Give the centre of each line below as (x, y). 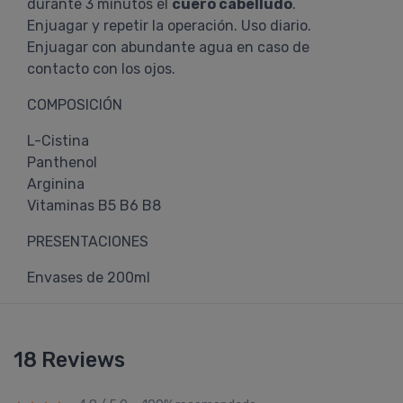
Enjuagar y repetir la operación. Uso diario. (169, 26)
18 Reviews (69, 360)
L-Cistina (58, 141)
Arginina (56, 184)
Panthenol (62, 162)
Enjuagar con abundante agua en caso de (168, 47)
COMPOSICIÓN (75, 105)
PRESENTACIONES (88, 242)
